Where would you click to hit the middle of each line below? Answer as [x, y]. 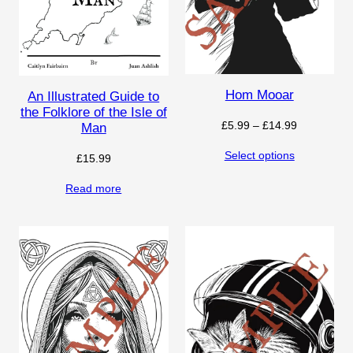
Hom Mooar [259, 95]
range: [313, 141]
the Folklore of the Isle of [93, 113]
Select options [259, 155]
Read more [94, 188]
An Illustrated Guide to [94, 97]
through [316, 176]
